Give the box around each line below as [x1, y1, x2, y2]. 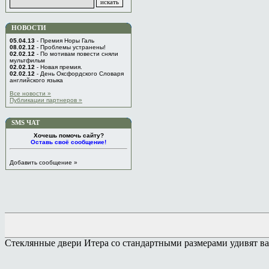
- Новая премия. [35, 64, 82, 70]
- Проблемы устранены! [35, 44, 106, 50]
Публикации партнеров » [10, 97, 82, 103]
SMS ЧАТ [11, 119, 40, 126]
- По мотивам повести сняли [35, 50, 118, 57]
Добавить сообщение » [10, 159, 77, 166]
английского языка [10, 77, 63, 83]
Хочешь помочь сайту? [33, 132, 104, 139]
